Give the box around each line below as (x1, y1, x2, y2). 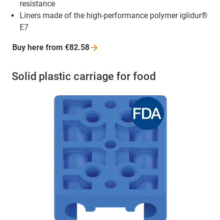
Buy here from (12, 43, 65, 53)
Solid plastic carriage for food (12, 70, 156, 83)
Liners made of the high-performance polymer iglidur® (20, 11, 208, 21)
